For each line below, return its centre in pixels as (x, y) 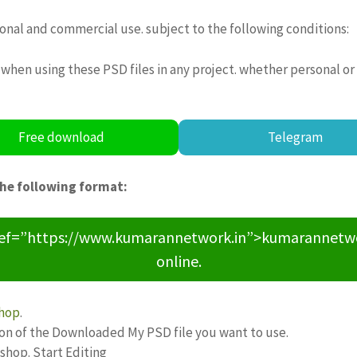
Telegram (296, 137)
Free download (62, 137)
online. (178, 261)
